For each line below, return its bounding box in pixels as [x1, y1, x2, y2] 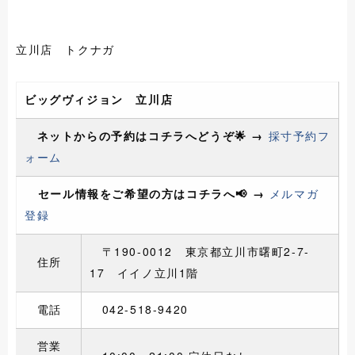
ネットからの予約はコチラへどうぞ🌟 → [25, 128, 269, 144]
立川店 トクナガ [16, 41, 115, 58]
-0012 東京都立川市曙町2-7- [137, 243, 310, 260]
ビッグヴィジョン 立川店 [25, 91, 174, 108]
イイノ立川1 [116, 265, 187, 281]
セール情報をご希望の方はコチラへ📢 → [25, 185, 269, 202]
